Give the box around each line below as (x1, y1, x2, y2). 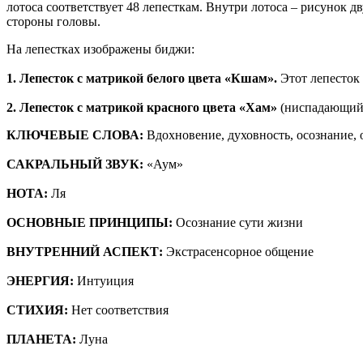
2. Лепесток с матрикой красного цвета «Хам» (6, 100, 277, 114)
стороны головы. (6, 14, 100, 28)
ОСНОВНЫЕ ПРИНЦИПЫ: (6, 215, 173, 229)
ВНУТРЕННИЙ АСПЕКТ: (6, 244, 163, 258)
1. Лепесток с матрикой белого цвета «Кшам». (6, 70, 280, 85)
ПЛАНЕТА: (6, 331, 76, 346)
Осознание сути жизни (173, 215, 303, 229)
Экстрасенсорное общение (163, 244, 314, 258)
